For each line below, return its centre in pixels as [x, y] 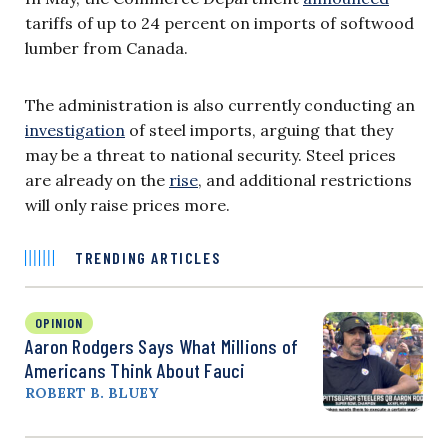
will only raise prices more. [127, 204]
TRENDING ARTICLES [148, 257]
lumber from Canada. [106, 47]
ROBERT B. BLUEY [91, 392]
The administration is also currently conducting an [220, 104]
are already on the [97, 179]
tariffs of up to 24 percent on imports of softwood [219, 22]
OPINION [59, 322]
